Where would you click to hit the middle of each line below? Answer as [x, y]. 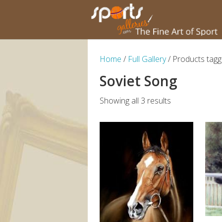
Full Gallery [147, 59]
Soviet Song [138, 81]
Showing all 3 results [135, 101]
